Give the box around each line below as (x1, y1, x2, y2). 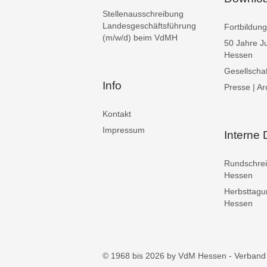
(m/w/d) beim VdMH (103, 32, 178, 42)
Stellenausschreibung (103, 8, 184, 18)
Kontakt (103, 108, 131, 119)
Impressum (103, 125, 145, 135)
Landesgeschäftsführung (103, 20, 196, 30)
